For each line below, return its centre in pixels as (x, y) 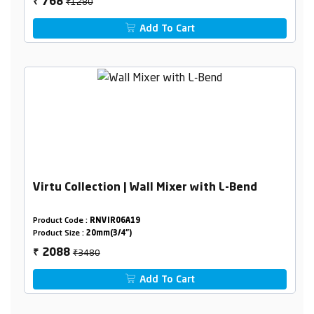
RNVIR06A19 (115, 221)
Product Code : (61, 221)
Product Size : (59, 234)
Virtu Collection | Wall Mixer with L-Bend (145, 188)
